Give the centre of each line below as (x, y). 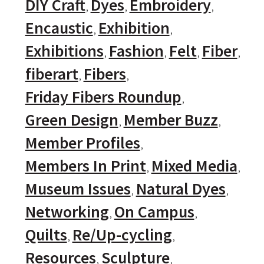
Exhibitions (64, 51)
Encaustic (59, 28)
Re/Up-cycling (122, 235)
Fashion (136, 51)
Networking (67, 212)
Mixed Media (194, 166)
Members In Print (85, 166)
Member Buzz (171, 120)
